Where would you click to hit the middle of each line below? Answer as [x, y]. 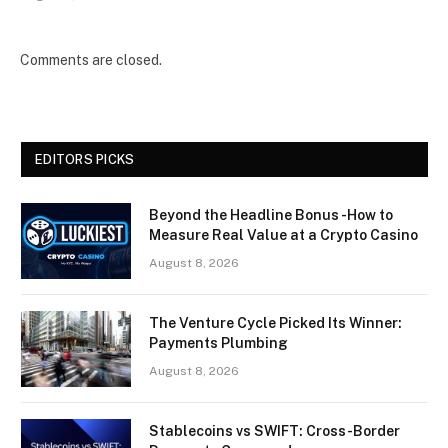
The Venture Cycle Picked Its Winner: [275, 323]
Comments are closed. [91, 60]
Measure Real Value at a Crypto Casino [283, 235]
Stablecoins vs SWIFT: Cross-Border [274, 431]
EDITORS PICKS [85, 160]
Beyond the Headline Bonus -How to [271, 215]
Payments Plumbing [218, 343]
